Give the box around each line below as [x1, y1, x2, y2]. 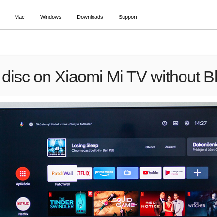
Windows [40, 14, 62, 20]
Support [119, 14, 138, 20]
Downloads [77, 14, 104, 20]
